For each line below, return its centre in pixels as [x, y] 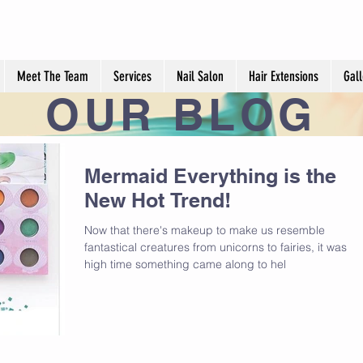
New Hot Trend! [158, 200]
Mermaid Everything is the [210, 176]
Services [132, 76]
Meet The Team [53, 76]
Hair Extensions [284, 76]
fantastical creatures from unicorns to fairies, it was [216, 247]
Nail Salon [200, 76]
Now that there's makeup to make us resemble [205, 230]
